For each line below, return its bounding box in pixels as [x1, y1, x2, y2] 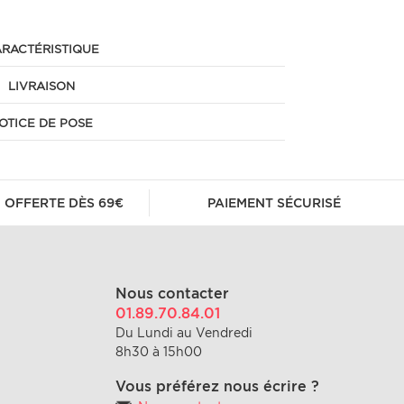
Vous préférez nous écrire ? [115, 378, 319, 395]
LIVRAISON [7, 79, 75, 93]
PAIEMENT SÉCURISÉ [207, 195, 341, 210]
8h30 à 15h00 [115, 344, 202, 359]
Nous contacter [115, 285, 229, 302]
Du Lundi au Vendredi [115, 326, 252, 340]
